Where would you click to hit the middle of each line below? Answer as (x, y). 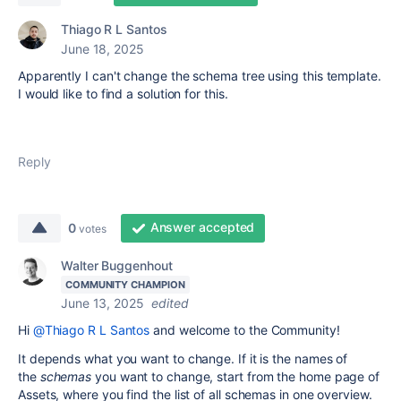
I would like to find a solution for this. (123, 94)
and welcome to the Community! (245, 330)
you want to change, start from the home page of (236, 377)
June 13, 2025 (102, 303)
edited (170, 303)
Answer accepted (202, 227)
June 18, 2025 (102, 49)
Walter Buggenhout (117, 266)
